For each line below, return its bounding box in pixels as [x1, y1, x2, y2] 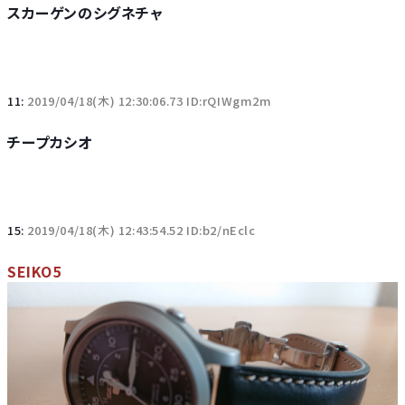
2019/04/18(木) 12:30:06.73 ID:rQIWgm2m [27, 92, 272, 109]
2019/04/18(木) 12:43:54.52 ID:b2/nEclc [27, 221, 256, 239]
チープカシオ [7, 131, 92, 153]
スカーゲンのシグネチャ [7, 2, 164, 24]
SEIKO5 [7, 260, 61, 282]
